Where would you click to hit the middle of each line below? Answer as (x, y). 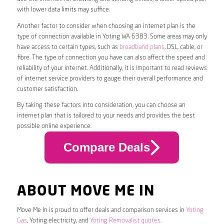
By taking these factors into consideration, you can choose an (101, 105)
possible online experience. (54, 126)
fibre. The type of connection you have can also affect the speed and (111, 57)
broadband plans (142, 47)
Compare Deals (106, 147)
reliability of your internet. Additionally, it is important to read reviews (112, 68)
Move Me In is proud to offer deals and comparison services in (101, 210)
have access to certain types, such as (68, 47)
